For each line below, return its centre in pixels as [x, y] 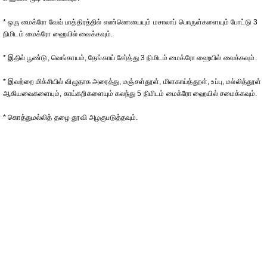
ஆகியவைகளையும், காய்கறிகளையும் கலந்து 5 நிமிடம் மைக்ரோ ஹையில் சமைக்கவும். [130, 94]
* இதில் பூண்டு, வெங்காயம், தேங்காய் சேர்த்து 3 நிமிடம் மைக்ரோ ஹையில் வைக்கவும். [130, 58]
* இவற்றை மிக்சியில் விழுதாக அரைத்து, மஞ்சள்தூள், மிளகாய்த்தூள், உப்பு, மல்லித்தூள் [132, 82]
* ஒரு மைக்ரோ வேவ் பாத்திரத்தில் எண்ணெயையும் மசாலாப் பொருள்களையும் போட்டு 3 [131, 22]
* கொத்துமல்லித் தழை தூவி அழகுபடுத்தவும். [71, 117]
